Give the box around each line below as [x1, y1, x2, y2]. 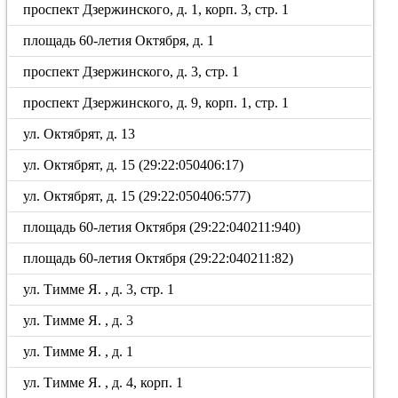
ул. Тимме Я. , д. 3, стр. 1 [23, 282, 175, 297]
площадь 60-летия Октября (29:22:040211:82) [23, 251, 294, 266]
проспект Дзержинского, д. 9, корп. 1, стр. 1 [23, 95, 290, 110]
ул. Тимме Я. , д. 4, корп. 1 [23, 375, 184, 390]
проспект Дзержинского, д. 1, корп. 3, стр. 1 [23, 2, 290, 17]
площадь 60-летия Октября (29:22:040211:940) [23, 219, 301, 235]
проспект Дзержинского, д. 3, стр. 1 [23, 64, 240, 79]
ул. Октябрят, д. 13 [23, 126, 136, 141]
